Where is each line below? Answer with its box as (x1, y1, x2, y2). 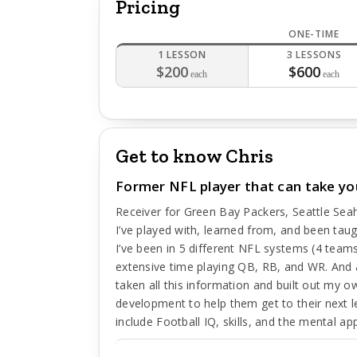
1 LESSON (157, 48, 207, 61)
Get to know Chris (116, 144, 273, 167)
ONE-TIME (288, 27, 339, 41)
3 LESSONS (286, 48, 342, 61)
